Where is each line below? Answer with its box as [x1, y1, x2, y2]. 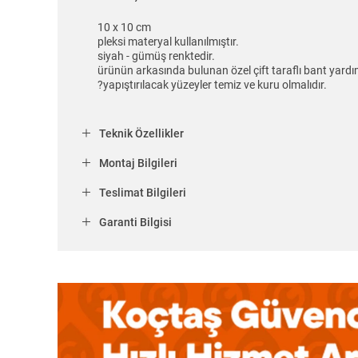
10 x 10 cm [97, 21, 151, 34]
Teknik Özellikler [99, 127, 184, 141]
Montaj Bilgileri [99, 157, 177, 170]
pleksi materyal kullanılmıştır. [97, 35, 239, 49]
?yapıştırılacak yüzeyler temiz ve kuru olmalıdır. [97, 78, 327, 92]
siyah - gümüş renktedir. [97, 50, 215, 63]
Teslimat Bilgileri [99, 186, 186, 200]
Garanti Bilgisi [99, 216, 172, 229]
